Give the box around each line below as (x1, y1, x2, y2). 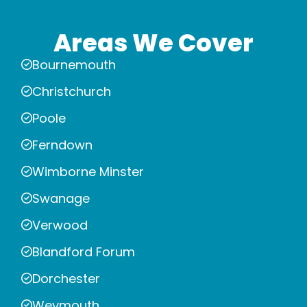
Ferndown (32, 136, 93, 153)
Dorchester (32, 269, 100, 287)
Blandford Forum (32, 243, 135, 260)
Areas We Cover (53, 25, 254, 60)
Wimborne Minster (32, 162, 144, 180)
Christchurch (32, 82, 111, 100)
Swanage (32, 189, 90, 207)
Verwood (32, 216, 88, 234)
